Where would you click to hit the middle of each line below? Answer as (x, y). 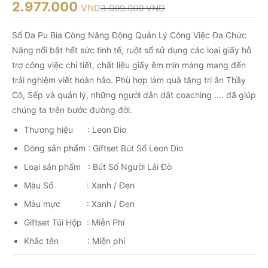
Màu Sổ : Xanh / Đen (79, 185)
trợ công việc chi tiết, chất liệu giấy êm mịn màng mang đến (129, 65)
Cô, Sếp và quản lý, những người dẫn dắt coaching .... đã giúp (134, 95)
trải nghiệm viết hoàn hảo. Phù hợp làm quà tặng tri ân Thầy (129, 80)
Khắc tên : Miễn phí (74, 241)
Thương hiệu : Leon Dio (75, 130)
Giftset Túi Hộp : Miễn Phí (74, 223)
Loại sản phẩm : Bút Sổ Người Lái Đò (98, 167)
